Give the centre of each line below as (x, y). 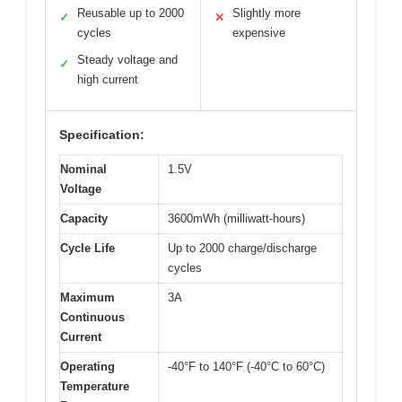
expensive (259, 32)
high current (108, 79)
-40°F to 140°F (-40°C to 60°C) (246, 366)
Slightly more (267, 13)
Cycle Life (87, 248)
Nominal (83, 169)
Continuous (92, 317)
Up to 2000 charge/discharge (242, 248)
